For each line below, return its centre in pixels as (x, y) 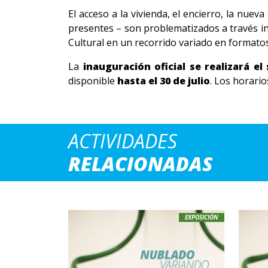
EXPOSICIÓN (202, 217)
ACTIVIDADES (123, 141)
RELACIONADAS (141, 164)
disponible (93, 81)
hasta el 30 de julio (164, 81)
